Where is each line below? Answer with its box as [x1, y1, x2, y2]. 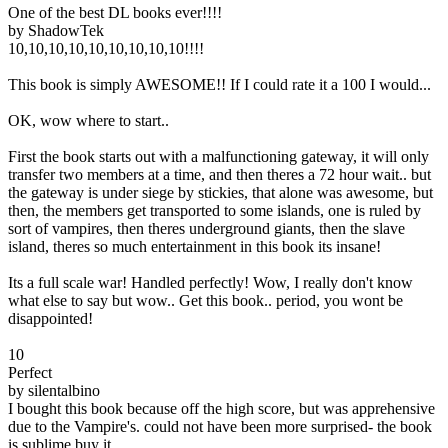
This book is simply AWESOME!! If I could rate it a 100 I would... [8, 75, 431, 93]
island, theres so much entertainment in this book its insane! [8, 237, 381, 255]
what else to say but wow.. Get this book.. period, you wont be [8, 291, 403, 309]
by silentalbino [8, 381, 100, 399]
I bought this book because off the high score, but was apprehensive [8, 399, 435, 417]
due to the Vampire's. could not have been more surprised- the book [8, 417, 432, 435]
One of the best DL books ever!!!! [8, 3, 222, 21]
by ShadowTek [8, 21, 104, 39]
